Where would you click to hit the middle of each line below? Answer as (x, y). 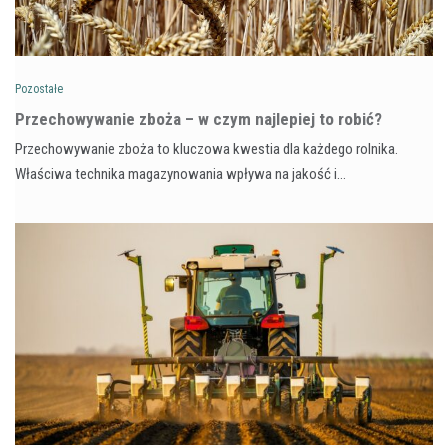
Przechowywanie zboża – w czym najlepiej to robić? (198, 118)
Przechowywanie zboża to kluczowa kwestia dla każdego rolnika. (206, 148)
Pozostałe (39, 88)
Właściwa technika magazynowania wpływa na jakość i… (180, 173)
